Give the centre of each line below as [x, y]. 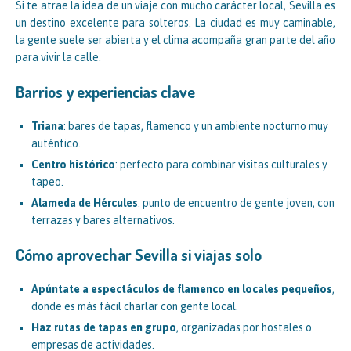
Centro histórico [73, 164]
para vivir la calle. [58, 57]
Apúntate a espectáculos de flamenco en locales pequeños [182, 289]
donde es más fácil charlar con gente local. [135, 306]
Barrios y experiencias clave [105, 91]
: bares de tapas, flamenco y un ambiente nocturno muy [196, 126]
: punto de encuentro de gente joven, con [236, 203]
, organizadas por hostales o [244, 327]
